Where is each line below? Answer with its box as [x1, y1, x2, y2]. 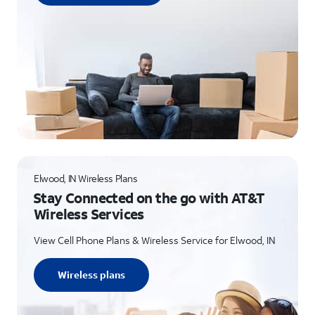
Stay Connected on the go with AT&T [33, 188, 265, 207]
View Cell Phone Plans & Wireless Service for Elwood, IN [34, 233, 276, 247]
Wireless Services [34, 205, 144, 223]
